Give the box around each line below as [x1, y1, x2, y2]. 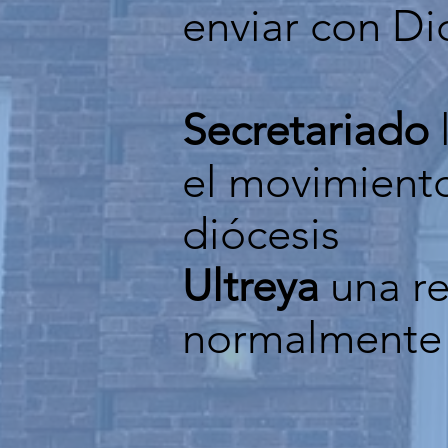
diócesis [182, 208, 340, 260]
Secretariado [182, 104, 429, 156]
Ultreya [182, 260, 319, 312]
